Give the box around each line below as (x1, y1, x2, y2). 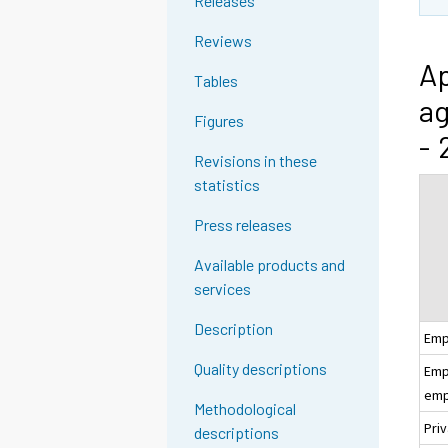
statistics (194, 175, 261, 195)
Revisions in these (194, 151, 318, 171)
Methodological (194, 399, 297, 419)
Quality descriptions (194, 359, 328, 379)
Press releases (194, 215, 293, 235)
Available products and (194, 255, 346, 275)
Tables (194, 71, 239, 91)
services (194, 279, 252, 299)
